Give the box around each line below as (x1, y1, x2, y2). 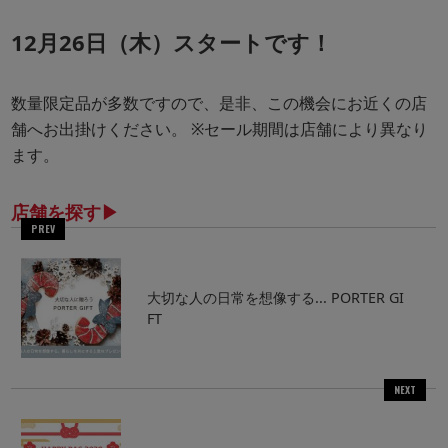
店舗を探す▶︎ (11, 200, 120, 225)
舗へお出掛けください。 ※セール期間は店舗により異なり (11, 118, 429, 141)
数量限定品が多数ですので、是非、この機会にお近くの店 (11, 92, 428, 115)
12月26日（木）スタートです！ (11, 27, 333, 58)
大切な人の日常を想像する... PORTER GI (146, 288, 404, 308)
